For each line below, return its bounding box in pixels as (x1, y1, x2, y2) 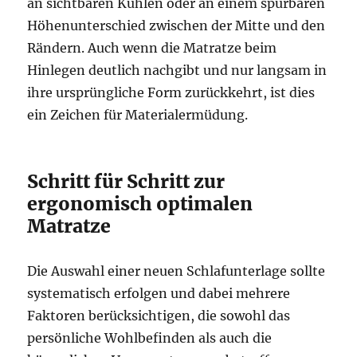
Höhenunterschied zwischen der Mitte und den (27, 18, 326, 33)
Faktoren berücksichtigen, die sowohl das (27, 308, 291, 324)
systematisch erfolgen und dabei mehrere (27, 285, 291, 301)
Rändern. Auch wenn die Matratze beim (27, 40, 277, 56)
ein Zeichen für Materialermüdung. (27, 107, 249, 123)
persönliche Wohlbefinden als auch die (27, 330, 273, 346)
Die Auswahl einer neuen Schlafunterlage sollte (27, 263, 326, 279)
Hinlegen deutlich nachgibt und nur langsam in (27, 62, 328, 78)
